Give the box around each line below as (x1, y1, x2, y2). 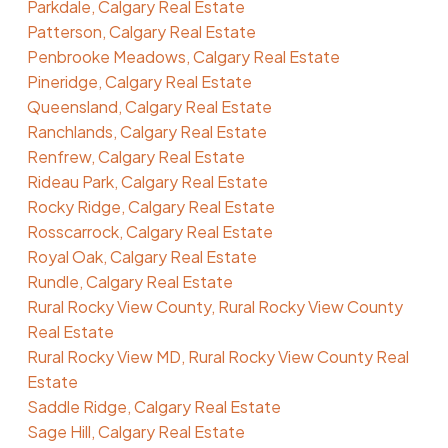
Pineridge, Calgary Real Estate (26, 70, 252, 92)
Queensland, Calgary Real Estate (26, 95, 272, 117)
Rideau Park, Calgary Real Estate (26, 170, 268, 192)
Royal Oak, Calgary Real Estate (26, 245, 257, 267)
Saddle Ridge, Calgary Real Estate (26, 395, 281, 417)
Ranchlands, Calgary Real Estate (26, 120, 267, 142)
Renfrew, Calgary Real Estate (26, 145, 245, 167)
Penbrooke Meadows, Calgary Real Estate (26, 45, 340, 67)
